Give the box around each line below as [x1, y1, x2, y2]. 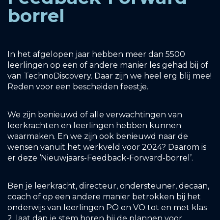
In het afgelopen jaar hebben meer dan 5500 [7, 50, 185, 59]
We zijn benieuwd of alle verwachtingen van [7, 110, 182, 119]
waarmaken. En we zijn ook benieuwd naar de [7, 132, 188, 141]
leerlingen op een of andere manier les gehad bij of [7, 60, 208, 70]
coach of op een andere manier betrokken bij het [7, 192, 201, 201]
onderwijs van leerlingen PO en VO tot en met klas [7, 203, 207, 212]
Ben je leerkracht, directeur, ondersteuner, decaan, [7, 181, 209, 191]
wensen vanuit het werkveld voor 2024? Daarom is [7, 142, 206, 152]
